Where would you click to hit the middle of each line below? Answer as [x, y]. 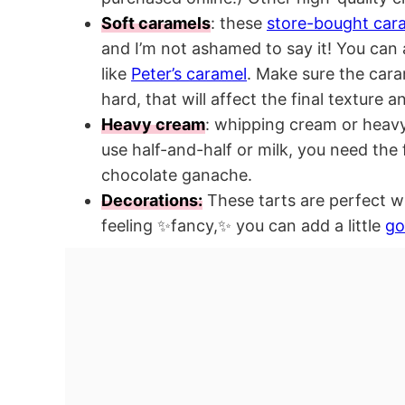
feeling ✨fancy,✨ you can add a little [243, 226]
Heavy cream [153, 125]
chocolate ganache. [177, 175]
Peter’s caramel [189, 74]
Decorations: [152, 201]
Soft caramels [156, 24]
